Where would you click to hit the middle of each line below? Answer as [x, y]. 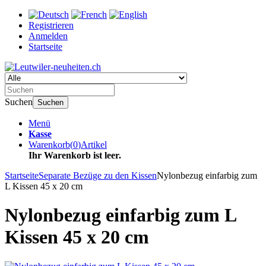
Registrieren [51, 25]
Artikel [94, 145]
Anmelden [48, 36]
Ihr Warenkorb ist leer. [75, 155]
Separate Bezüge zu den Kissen [98, 175]
